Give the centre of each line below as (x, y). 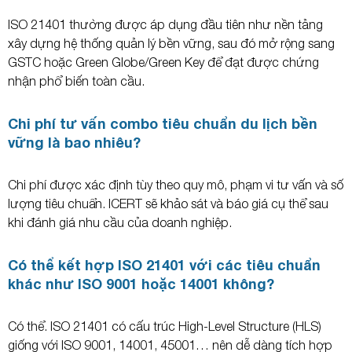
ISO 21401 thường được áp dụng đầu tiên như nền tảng (165, 24)
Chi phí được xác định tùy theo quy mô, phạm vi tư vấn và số (176, 184)
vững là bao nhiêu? (74, 142)
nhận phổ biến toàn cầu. (76, 81)
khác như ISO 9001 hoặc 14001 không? (141, 283)
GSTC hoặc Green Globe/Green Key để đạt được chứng (163, 62)
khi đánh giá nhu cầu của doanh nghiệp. (120, 222)
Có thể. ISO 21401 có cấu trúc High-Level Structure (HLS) (165, 326)
